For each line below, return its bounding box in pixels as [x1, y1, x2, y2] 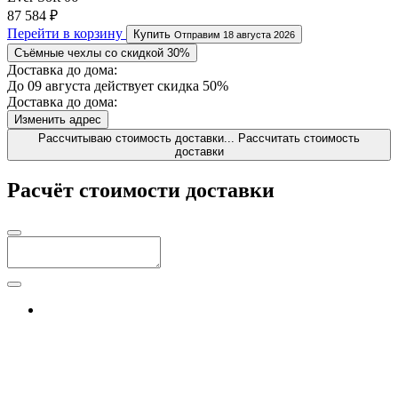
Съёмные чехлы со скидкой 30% [14, 45, 190, 60]
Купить [133, 27, 174, 41]
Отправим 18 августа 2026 [174, 28, 295, 40]
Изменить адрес [14, 112, 101, 126]
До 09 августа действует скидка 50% [7, 77, 228, 93]
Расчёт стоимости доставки [7, 178, 275, 202]
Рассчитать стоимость [238, 131, 360, 145]
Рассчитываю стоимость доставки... [38, 131, 235, 145]
